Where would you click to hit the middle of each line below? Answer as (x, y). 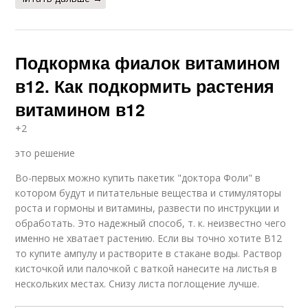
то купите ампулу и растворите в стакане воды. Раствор (149, 253)
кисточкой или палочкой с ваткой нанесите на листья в (146, 268)
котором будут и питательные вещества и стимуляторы (148, 192)
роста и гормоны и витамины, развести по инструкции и (147, 208)
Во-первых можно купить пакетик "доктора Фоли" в (138, 177)
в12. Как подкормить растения (145, 86)
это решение (45, 153)
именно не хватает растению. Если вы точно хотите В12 (149, 238)
